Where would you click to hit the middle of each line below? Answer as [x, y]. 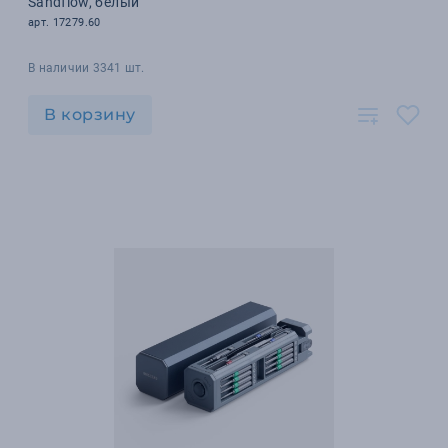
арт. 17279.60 [64, 22]
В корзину [90, 114]
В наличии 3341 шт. [86, 68]
